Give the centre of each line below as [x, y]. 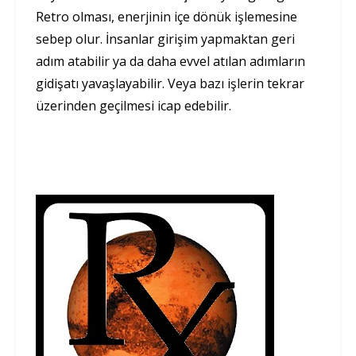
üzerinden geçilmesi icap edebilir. [133, 106]
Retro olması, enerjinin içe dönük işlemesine [166, 17]
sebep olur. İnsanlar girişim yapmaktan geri [165, 39]
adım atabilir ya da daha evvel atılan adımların [170, 62]
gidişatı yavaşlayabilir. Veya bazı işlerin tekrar [170, 84]
